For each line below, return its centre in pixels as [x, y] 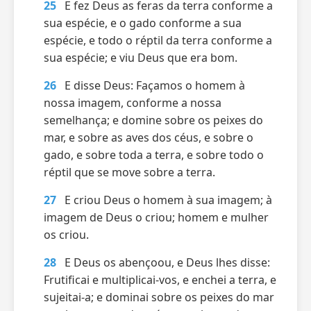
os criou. [66, 235]
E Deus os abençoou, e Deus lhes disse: [167, 262]
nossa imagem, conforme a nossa [133, 103]
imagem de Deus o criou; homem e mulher [156, 217]
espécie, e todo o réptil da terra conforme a [158, 40]
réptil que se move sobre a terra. [129, 172]
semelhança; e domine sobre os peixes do [153, 120]
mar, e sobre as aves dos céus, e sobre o [149, 137]
